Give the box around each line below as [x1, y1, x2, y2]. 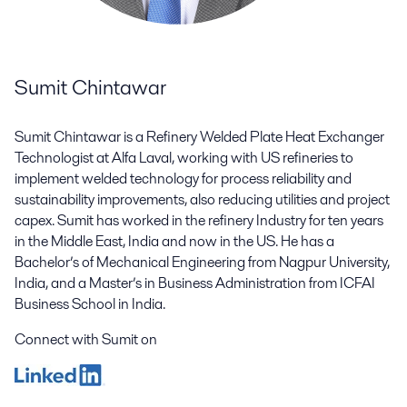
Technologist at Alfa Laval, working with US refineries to [15, 146, 353, 168]
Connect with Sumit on [15, 328, 157, 350]
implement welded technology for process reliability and [15, 167, 352, 189]
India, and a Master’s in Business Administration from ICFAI [15, 272, 375, 293]
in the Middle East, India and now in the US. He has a [15, 230, 334, 252]
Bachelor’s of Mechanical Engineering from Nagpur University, [15, 251, 390, 273]
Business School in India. [15, 293, 165, 314]
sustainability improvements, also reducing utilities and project [15, 188, 390, 210]
